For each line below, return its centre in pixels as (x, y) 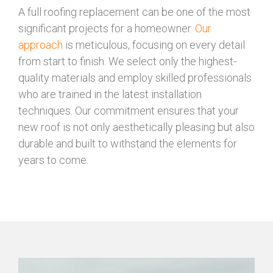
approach (41, 45)
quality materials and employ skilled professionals (135, 78)
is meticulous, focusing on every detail (154, 45)
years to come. (53, 160)
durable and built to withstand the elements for (128, 144)
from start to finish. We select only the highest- (127, 61)
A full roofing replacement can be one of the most (134, 12)
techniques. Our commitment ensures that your (129, 111)
